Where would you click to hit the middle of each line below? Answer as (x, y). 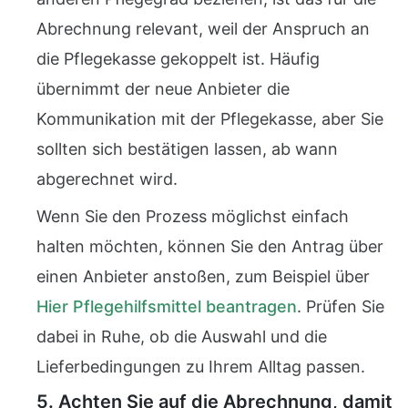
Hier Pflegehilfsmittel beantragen (167, 306)
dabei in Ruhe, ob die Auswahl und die (182, 337)
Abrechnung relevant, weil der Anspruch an (203, 29)
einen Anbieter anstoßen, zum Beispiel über (203, 276)
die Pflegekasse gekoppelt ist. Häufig (178, 59)
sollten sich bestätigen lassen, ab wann (187, 149)
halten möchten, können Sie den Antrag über (210, 246)
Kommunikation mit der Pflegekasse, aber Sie (210, 119)
